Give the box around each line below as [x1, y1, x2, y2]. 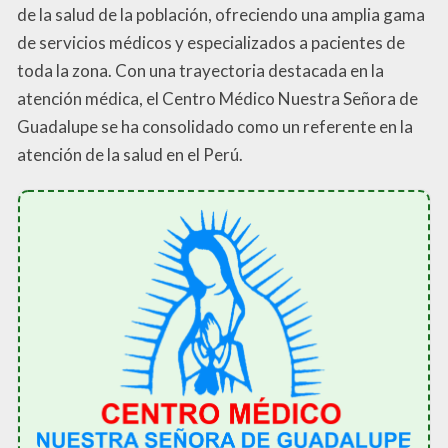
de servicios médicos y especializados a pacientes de [17, 32, 405, 54]
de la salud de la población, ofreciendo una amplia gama [17, 4, 425, 26]
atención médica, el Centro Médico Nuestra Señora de [17, 88, 418, 110]
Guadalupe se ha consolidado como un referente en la [17, 116, 413, 138]
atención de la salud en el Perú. [17, 144, 243, 166]
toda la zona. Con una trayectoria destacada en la [17, 60, 384, 82]
